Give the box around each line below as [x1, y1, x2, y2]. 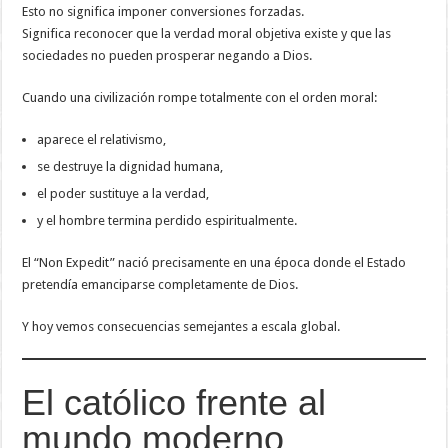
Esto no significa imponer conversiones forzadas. [22, 3, 305, 19]
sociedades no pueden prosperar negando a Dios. [22, 47, 313, 63]
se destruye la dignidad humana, [37, 158, 224, 174]
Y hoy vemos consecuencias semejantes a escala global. [22, 318, 341, 334]
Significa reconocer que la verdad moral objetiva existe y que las [22, 25, 392, 41]
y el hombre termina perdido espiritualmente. [37, 212, 298, 228]
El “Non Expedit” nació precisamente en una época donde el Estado [22, 254, 407, 270]
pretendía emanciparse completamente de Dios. [22, 276, 299, 292]
